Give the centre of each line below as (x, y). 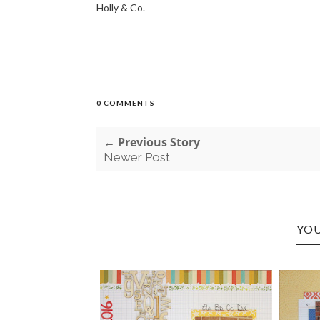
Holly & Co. (120, 7)
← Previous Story (151, 142)
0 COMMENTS (125, 103)
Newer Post (136, 157)
